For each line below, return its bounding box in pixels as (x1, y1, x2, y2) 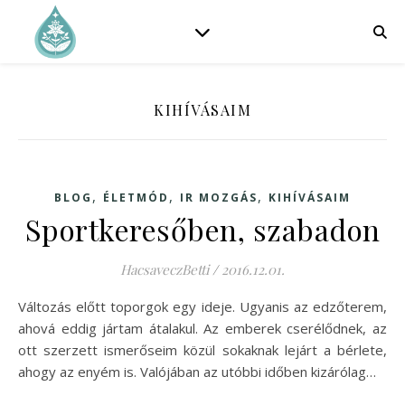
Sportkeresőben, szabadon (24, 210, 381, 249)
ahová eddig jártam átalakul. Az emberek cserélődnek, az (18, 319, 387, 337)
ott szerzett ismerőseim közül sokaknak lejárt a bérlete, (18, 341, 387, 359)
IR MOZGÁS (180, 190, 258, 205)
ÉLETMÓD (103, 190, 169, 205)
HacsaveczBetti (120, 260, 209, 278)
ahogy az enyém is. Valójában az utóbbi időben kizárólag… (18, 363, 376, 381)
